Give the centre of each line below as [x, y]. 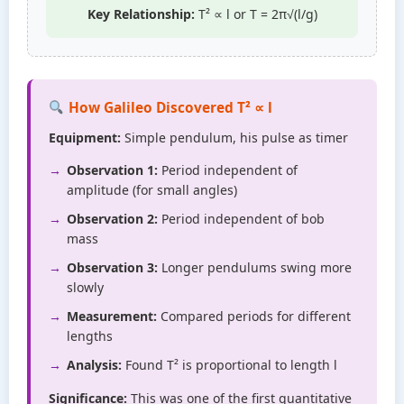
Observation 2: [112, 219]
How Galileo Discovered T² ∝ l [168, 108]
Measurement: [112, 316]
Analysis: [94, 365]
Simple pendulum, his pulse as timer [234, 138]
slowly [85, 287]
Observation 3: [112, 267]
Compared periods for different [254, 316]
